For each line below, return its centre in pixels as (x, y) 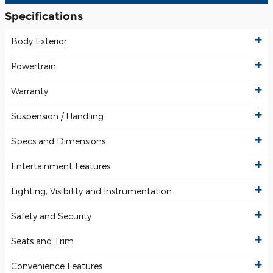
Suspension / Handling (57, 116)
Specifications (44, 16)
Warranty (30, 91)
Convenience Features (57, 266)
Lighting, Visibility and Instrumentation (91, 191)
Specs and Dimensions (58, 141)
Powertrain (34, 66)
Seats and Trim (42, 241)
